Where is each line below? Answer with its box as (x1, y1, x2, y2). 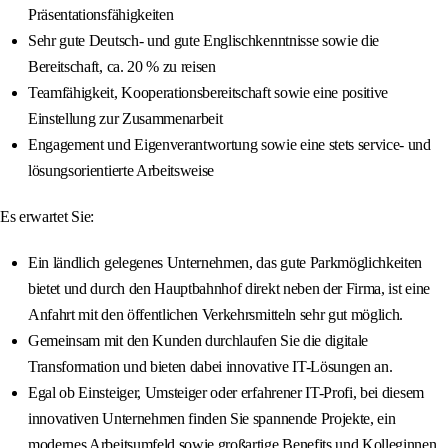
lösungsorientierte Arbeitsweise (28, 162, 215, 180)
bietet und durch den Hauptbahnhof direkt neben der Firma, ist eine (28, 280, 430, 298)
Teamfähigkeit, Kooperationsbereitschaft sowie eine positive (28, 84, 389, 102)
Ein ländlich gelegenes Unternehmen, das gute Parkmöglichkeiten (28, 254, 423, 272)
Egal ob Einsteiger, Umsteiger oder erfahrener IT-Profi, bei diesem (28, 384, 424, 402)
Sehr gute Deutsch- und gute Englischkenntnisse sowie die (28, 32, 380, 50)
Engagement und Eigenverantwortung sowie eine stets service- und (28, 136, 431, 154)
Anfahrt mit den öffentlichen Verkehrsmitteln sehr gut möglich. (28, 306, 404, 324)
